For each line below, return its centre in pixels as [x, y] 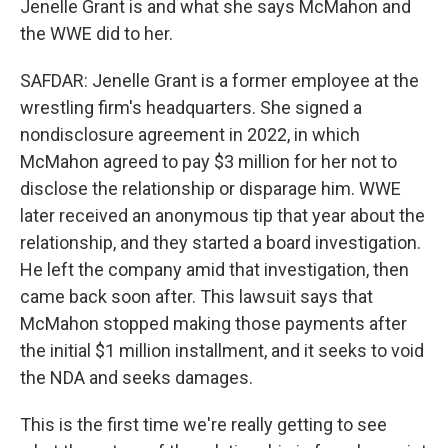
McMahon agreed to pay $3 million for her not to [208, 161]
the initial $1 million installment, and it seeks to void [222, 350]
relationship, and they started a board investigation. [220, 242]
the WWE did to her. [96, 33]
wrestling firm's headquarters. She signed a [191, 107]
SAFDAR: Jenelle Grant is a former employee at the [219, 80]
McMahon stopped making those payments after [213, 323]
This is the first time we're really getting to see [203, 424]
